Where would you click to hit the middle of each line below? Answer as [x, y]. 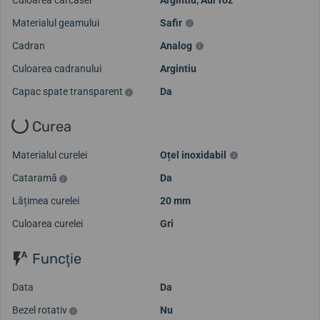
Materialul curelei [50, 155]
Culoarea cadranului [57, 69]
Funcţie [55, 259]
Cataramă [36, 178]
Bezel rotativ [41, 310]
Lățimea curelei [46, 201]
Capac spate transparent [69, 92]
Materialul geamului [56, 23]
